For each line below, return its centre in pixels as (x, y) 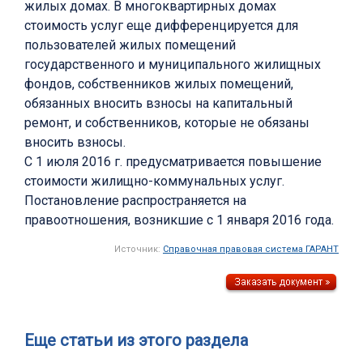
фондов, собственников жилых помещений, (159, 84)
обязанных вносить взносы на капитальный (158, 104)
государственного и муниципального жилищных (173, 65)
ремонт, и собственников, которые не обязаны (167, 123)
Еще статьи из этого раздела (136, 341)
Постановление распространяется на (135, 201)
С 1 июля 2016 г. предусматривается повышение (173, 162)
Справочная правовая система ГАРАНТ (251, 250)
